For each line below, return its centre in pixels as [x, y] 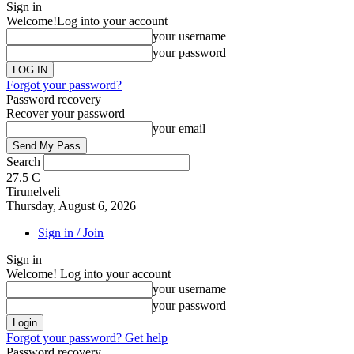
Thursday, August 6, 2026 [71, 206]
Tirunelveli [33, 192]
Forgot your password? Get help [87, 338]
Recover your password [66, 113]
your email [179, 128]
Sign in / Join [71, 233]
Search [23, 162]
